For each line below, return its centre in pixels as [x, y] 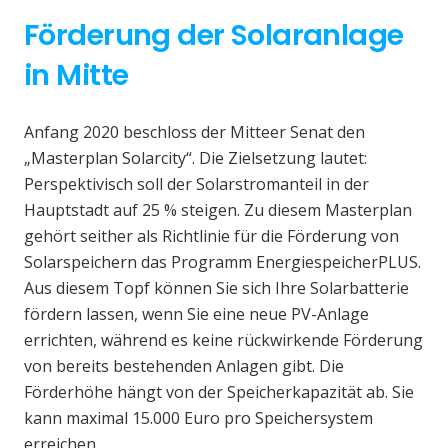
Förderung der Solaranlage [214, 34]
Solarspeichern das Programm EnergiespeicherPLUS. [222, 261]
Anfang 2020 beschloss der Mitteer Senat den [194, 131]
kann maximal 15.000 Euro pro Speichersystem [198, 417]
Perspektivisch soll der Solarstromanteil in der [196, 183]
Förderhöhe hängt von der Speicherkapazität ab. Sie [219, 391]
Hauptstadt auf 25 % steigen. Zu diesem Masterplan [218, 209]
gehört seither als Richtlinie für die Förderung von [211, 235]
